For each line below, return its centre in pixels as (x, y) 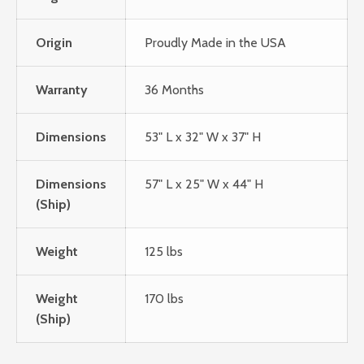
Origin (54, 43)
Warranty (61, 90)
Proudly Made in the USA (215, 43)
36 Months (174, 90)
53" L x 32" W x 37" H (202, 137)
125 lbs (163, 252)
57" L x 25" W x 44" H (204, 184)
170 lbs (164, 299)
